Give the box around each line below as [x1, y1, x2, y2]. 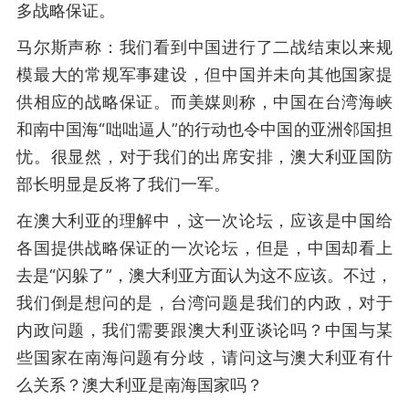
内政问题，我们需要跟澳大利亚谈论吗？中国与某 [16, 320, 393, 340]
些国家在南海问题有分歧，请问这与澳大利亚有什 [16, 348, 393, 367]
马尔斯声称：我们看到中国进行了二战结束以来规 [16, 37, 393, 57]
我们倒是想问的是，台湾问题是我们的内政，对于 [16, 293, 393, 312]
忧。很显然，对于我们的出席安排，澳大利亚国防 [16, 147, 393, 166]
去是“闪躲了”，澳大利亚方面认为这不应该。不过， [16, 266, 393, 285]
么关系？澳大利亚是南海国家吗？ [16, 375, 263, 394]
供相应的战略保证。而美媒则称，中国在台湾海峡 [16, 92, 393, 111]
